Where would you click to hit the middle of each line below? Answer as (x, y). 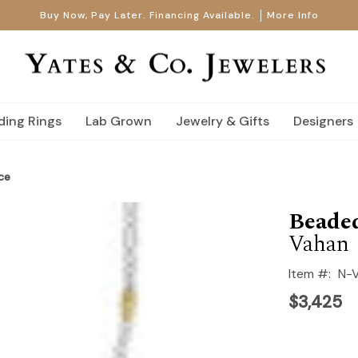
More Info (292, 15)
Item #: (309, 273)
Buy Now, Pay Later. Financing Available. (147, 15)
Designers (323, 121)
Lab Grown (119, 121)
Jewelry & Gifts (223, 121)
